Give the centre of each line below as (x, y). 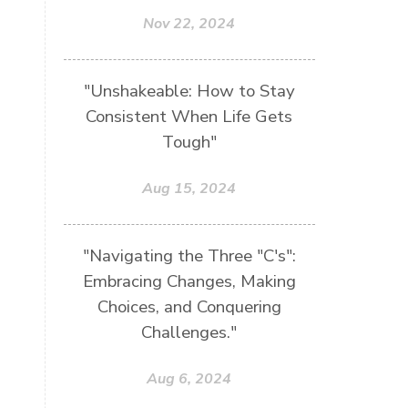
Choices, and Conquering (189, 306)
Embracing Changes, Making (189, 281)
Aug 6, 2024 (189, 378)
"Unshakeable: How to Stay (189, 91)
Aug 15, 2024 (189, 188)
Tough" (189, 142)
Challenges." (189, 332)
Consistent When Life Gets (189, 116)
